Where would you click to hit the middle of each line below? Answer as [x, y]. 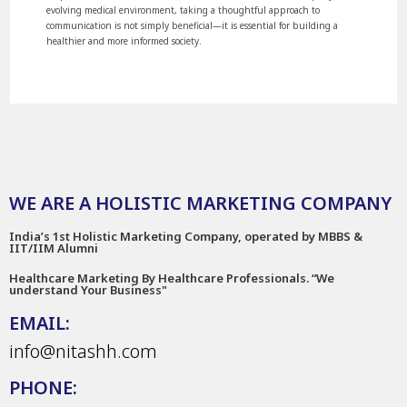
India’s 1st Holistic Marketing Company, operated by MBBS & [186, 236]
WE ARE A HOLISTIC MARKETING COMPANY [200, 203]
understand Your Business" [88, 289]
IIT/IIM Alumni [54, 248]
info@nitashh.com [83, 351]
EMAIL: [40, 323]
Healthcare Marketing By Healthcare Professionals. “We [172, 278]
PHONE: [43, 387]
